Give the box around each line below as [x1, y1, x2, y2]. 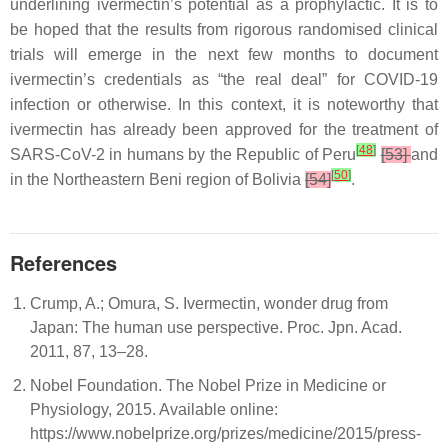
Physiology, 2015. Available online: [30, 401, 278, 419]
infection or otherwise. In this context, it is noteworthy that [10, 96, 438, 114]
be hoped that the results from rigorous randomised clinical [10, 21, 438, 39]
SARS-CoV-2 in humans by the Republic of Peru [10, 146, 357, 164]
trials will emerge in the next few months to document [10, 46, 438, 64]
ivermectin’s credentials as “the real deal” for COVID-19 [10, 71, 438, 89]
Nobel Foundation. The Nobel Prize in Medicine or [30, 377, 386, 395]
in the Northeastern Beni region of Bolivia [10, 171, 305, 189]
